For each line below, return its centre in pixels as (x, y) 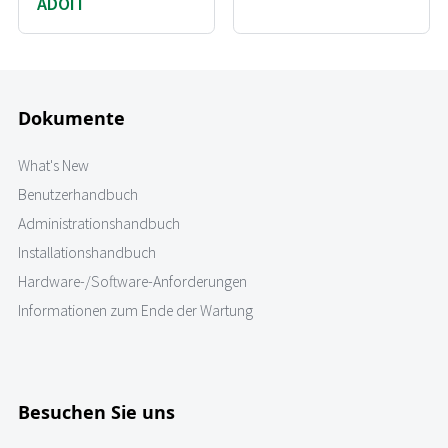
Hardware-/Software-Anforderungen (132, 282)
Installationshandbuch (87, 253)
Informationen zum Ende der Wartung (135, 311)
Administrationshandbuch (99, 224)
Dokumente (71, 118)
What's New (53, 166)
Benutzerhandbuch (78, 195)
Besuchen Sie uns (96, 411)
